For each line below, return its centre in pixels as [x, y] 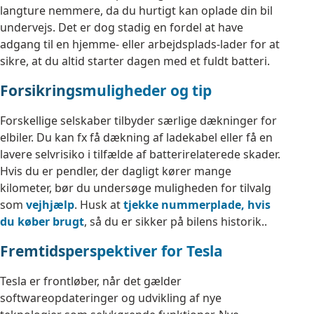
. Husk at [99, 205]
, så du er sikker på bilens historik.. [176, 222]
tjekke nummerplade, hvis [197, 205]
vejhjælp [50, 205]
